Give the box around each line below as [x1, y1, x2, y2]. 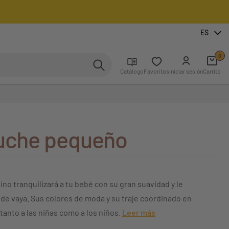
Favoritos [144, 67, 169, 75]
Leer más [122, 207, 155, 217]
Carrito [203, 67, 221, 75]
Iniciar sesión [169, 67, 203, 75]
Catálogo [120, 67, 144, 75]
